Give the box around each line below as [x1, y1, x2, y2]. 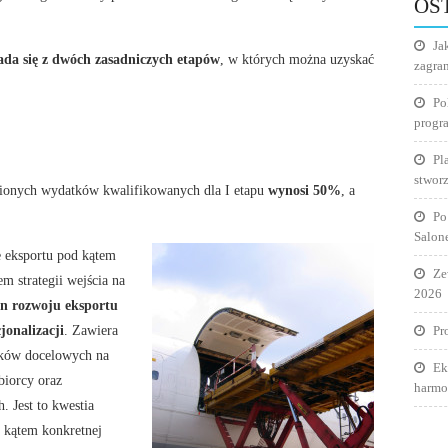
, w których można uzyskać [220, 50, 374, 67]
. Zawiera [64, 321, 118, 338]
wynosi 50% [268, 181, 341, 198]
